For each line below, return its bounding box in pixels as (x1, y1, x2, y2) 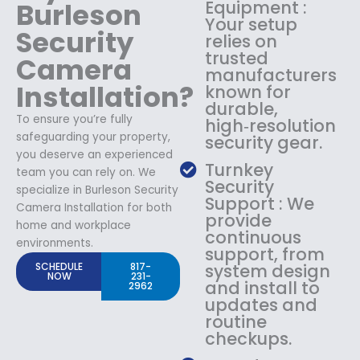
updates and (205, 292, 318, 317)
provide (205, 208, 272, 232)
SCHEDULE (35, 259, 83, 273)
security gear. (205, 130, 323, 154)
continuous (205, 225, 302, 249)
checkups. (205, 326, 292, 350)
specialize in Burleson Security (16, 182, 178, 198)
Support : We (205, 191, 315, 215)
